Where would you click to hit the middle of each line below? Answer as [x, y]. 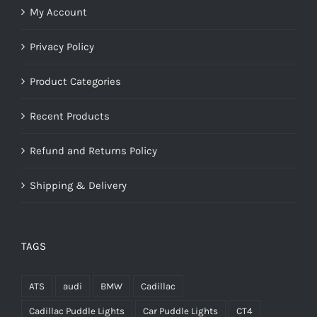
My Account [58, 12]
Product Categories [75, 81]
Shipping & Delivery [78, 185]
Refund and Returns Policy [93, 150]
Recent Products [70, 116]
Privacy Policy [62, 46]
